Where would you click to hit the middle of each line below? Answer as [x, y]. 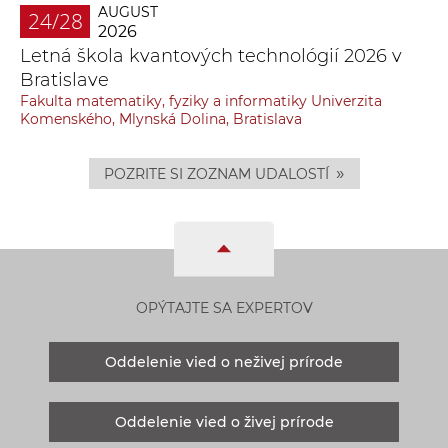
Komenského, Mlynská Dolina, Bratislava [161, 118]
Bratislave [64, 79]
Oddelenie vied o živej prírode [224, 421]
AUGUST [127, 11]
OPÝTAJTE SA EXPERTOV [224, 307]
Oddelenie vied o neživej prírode [224, 361]
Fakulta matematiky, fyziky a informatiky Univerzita [201, 100]
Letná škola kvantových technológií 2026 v [211, 55]
